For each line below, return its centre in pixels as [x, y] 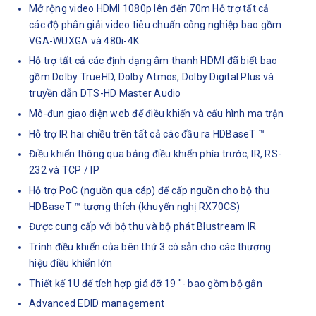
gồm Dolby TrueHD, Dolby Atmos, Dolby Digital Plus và [151, 77]
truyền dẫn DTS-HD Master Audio [105, 93]
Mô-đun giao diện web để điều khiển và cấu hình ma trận [157, 114]
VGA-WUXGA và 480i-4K [84, 41]
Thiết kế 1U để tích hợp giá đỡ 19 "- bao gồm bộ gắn [146, 283]
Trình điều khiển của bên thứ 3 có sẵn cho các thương [150, 247]
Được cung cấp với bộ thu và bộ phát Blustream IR [142, 227]
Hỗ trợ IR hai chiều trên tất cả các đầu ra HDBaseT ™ [147, 134]
